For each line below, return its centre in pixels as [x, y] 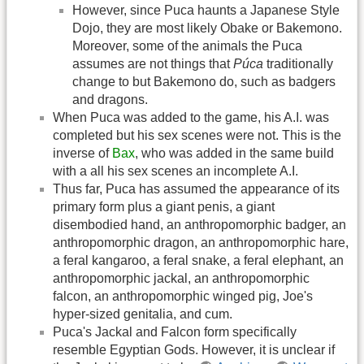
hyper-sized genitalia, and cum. [143, 314]
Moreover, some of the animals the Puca [187, 46]
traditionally [298, 64]
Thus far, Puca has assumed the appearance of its [196, 189]
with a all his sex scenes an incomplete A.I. [175, 171]
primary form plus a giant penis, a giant [164, 207]
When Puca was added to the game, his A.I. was [191, 118]
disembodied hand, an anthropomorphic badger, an [199, 225]
